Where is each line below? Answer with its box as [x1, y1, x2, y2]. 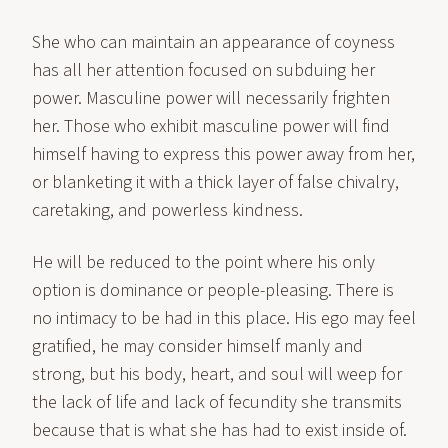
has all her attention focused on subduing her [32, 58, 375, 83]
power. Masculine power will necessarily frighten [32, 86, 390, 111]
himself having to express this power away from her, [32, 142, 415, 167]
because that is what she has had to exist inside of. [32, 418, 407, 443]
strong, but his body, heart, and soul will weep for [32, 362, 402, 387]
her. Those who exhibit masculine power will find [32, 114, 390, 139]
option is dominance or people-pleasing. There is [32, 278, 394, 303]
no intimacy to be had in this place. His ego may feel [32, 306, 416, 331]
